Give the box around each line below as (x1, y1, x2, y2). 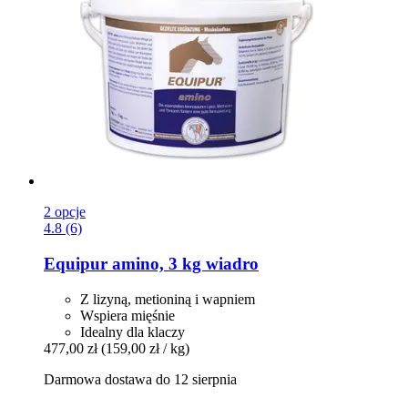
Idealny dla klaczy (80, 323, 185, 340)
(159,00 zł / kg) (101, 340, 189, 356)
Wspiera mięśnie (80, 307, 175, 323)
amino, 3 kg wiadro (107, 253, 259, 273)
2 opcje (44, 204, 86, 220)
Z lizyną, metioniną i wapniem (80, 291, 255, 307)
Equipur (44, 253, 107, 273)
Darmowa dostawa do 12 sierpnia (44, 371, 237, 387)
